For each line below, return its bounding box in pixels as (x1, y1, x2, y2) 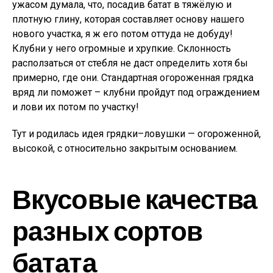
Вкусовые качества (12, 182, 257, 214)
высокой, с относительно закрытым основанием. (12, 143, 238, 154)
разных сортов (12, 214, 203, 246)
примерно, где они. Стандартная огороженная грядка (12, 72, 253, 83)
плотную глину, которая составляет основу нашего (12, 13, 244, 25)
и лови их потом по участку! (12, 101, 139, 113)
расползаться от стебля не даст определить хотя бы (12, 57, 248, 69)
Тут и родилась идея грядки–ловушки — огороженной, (12, 128, 261, 140)
